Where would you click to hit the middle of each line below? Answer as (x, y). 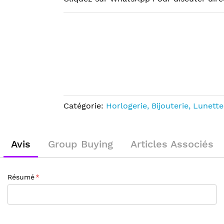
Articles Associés (172, 144)
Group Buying (80, 144)
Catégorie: (85, 106)
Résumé (21, 177)
